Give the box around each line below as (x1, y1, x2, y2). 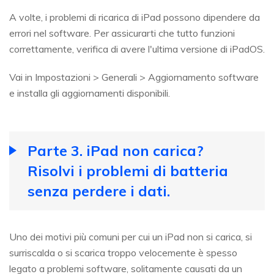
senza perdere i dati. (28, 182, 170, 201)
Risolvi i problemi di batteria (28, 161, 228, 180)
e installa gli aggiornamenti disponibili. (9, 87, 170, 100)
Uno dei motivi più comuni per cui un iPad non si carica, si (9, 231, 252, 243)
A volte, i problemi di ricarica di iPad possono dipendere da (9, 11, 260, 24)
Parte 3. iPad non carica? (28, 141, 203, 160)
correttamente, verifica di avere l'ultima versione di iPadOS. (9, 43, 265, 56)
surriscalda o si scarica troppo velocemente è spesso (9, 246, 237, 259)
